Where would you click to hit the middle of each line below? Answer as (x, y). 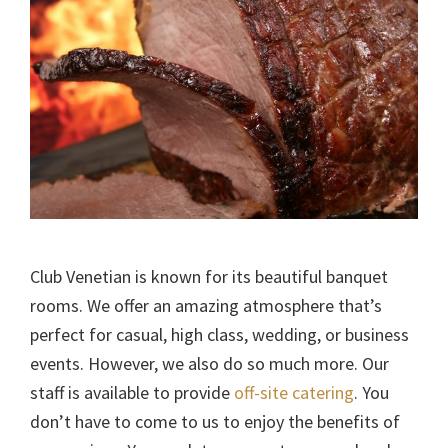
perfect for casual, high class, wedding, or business (219, 335)
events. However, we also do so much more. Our (209, 364)
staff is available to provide (132, 393)
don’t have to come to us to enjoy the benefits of (215, 422)
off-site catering (294, 393)
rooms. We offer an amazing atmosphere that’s (206, 306)
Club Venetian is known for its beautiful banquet (209, 277)
